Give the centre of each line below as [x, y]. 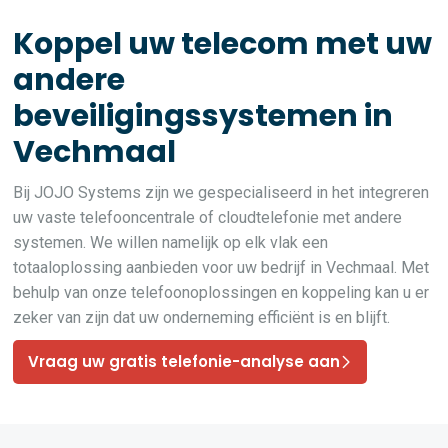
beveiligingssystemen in [203, 116]
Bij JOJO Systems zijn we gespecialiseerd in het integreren [221, 192]
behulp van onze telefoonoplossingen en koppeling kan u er [221, 292]
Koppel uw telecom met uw [223, 44]
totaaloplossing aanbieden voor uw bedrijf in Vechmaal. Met [221, 267]
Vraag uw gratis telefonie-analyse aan [184, 361]
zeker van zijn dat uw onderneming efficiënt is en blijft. [202, 317]
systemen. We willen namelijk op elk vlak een [171, 242]
